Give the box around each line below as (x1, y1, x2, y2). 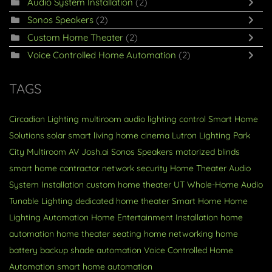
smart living (68, 130, 114, 141)
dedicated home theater (75, 195, 169, 207)
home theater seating (56, 228, 141, 240)
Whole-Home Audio (187, 179, 263, 191)
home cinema (116, 130, 169, 141)
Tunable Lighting (9, 195, 73, 207)
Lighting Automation (9, 212, 89, 223)
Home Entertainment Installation (91, 212, 218, 223)
